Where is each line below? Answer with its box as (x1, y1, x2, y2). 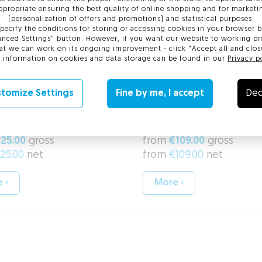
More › (154, 178, 184, 188)
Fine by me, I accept (116, 88, 205, 98)
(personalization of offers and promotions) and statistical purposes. (8, 16, 254, 23)
